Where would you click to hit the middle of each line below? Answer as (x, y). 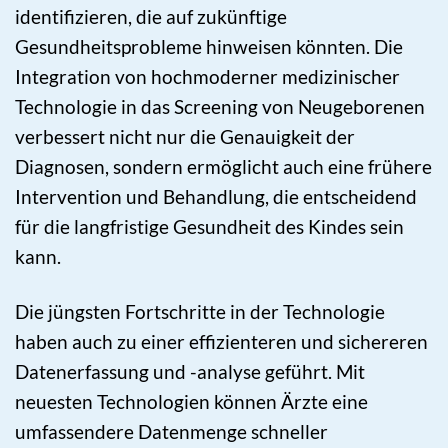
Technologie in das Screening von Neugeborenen (220, 107)
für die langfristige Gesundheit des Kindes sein (209, 227)
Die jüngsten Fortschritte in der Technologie (200, 312)
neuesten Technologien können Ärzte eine (191, 402)
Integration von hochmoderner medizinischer (207, 77)
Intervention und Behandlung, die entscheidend (216, 197)
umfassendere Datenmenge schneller (171, 432)
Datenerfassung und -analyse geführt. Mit (190, 372)
